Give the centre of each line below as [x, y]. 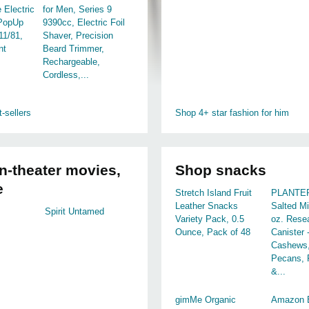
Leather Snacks [207, 206]
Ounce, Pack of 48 [213, 232]
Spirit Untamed [75, 211]
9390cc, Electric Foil [83, 22]
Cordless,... [66, 75]
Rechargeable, [71, 62]
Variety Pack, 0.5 [210, 219]
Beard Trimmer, [73, 49]
